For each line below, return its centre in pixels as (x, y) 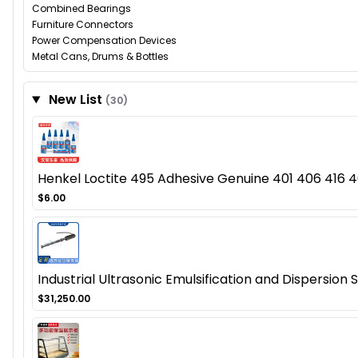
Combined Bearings (82, 9)
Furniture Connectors (83, 25)
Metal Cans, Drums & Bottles (100, 57)
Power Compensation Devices (104, 41)
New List (75, 100)
